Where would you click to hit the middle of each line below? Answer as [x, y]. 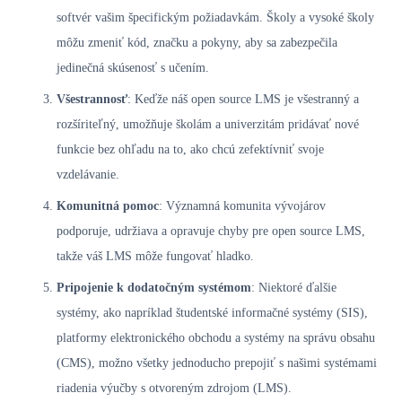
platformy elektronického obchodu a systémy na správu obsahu [216, 337]
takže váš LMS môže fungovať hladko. [155, 256]
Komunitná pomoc [108, 205]
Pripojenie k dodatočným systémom [154, 287]
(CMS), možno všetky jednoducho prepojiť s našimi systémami [217, 363]
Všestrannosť [92, 99]
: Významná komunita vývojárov [242, 205]
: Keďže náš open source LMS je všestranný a [243, 99]
